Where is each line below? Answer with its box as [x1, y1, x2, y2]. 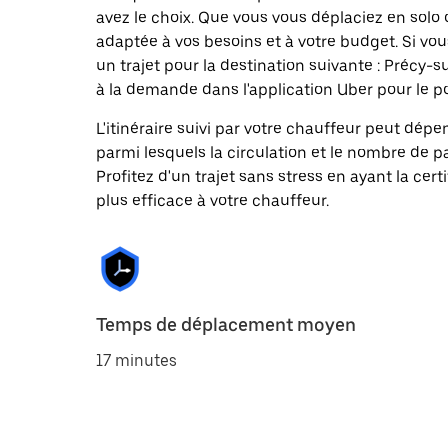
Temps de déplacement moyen [96, 314, 356, 335]
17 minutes [96, 351, 177, 370]
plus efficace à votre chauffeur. [96, 191, 329, 210]
